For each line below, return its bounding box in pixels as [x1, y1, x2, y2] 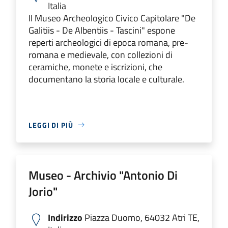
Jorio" [28, 182, 58, 201]
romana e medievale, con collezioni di [28, 47, 173, 62]
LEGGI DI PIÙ [28, 119, 73, 130]
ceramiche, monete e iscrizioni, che [28, 60, 162, 74]
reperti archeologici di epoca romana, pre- [28, 35, 188, 49]
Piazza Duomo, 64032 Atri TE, [82, 210, 199, 224]
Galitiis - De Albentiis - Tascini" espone [28, 23, 175, 37]
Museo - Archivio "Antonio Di [28, 165, 178, 184]
